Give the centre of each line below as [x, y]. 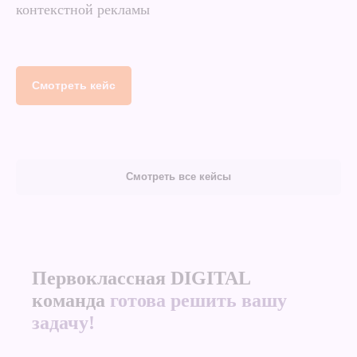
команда [71, 300]
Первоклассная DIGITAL [141, 278]
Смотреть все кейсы [178, 177]
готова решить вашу [198, 300]
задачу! [63, 322]
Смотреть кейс [74, 85]
